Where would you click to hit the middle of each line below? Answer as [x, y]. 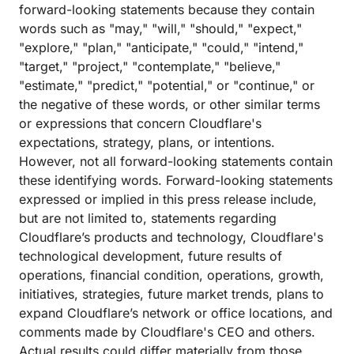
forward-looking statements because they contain [167, 9]
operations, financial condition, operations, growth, [171, 275]
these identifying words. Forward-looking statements [176, 180]
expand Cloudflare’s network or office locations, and [176, 313]
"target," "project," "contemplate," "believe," [150, 66]
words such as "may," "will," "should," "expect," [160, 28]
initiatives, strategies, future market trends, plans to [171, 294]
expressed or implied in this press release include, [168, 199]
